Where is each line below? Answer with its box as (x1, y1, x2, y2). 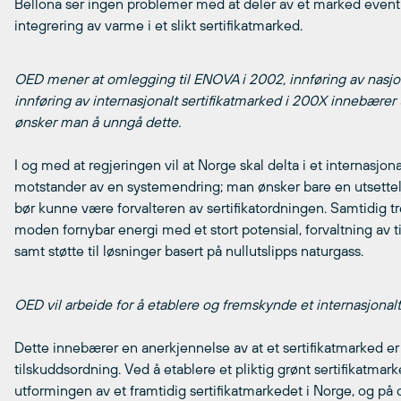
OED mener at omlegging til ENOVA (14, 71, 239, 87)
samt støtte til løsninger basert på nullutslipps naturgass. (14, 243, 363, 259)
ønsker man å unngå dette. (14, 114, 181, 130)
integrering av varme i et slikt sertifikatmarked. (14, 17, 303, 33)
